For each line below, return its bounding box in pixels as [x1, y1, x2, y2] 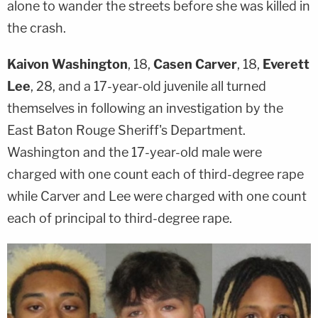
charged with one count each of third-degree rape [7, 166, 304, 182]
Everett [263, 56, 309, 72]
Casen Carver [153, 56, 237, 72]
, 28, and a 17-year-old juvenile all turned [31, 78, 266, 94]
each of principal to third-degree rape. [7, 210, 232, 226]
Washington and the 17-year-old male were [7, 144, 262, 160]
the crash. [7, 20, 66, 35]
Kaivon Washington [7, 56, 128, 72]
